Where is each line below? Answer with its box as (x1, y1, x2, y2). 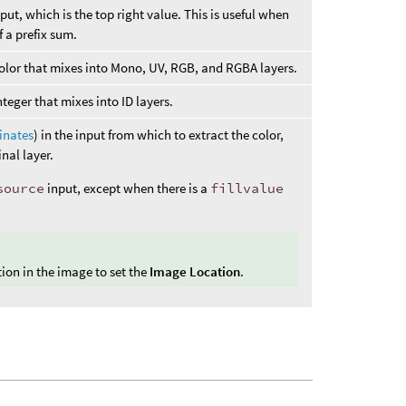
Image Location (149, 263, 240, 280)
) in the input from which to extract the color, (34, 125, 285, 143)
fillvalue (210, 179, 285, 197)
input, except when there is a (44, 179, 211, 197)
